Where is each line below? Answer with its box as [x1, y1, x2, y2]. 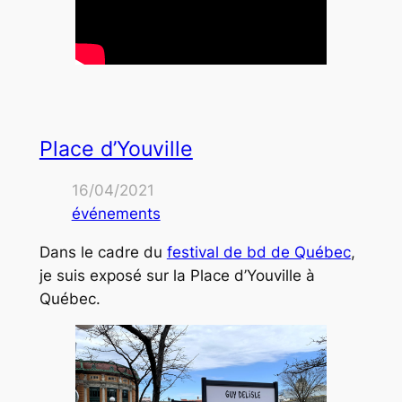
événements [71, 204, 161, 223]
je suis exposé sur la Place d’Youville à [39, 266, 315, 284]
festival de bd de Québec [166, 242, 351, 261]
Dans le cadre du [39, 242, 167, 261]
